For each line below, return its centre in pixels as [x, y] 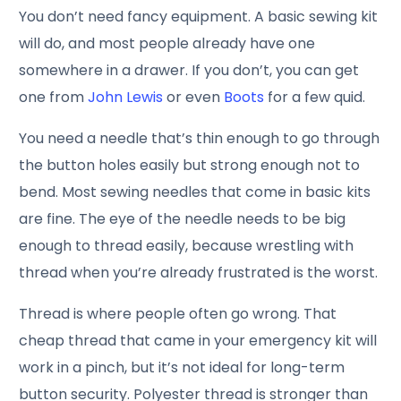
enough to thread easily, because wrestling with [187, 245]
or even [194, 97]
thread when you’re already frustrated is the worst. [199, 272]
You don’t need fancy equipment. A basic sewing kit [199, 16]
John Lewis [126, 97]
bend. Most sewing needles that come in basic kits [195, 192]
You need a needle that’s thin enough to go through [200, 138]
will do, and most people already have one [167, 43]
